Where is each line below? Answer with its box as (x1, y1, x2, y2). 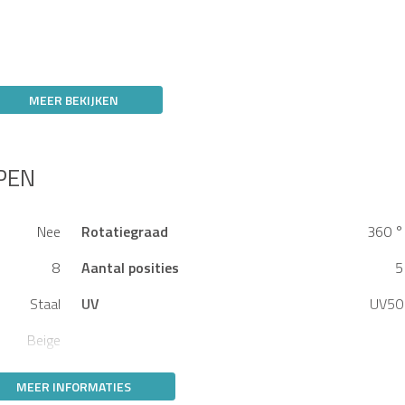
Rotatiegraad (80, 220, 168, 242)
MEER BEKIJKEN (29, 89, 118, 109)
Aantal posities (80, 256, 179, 278)
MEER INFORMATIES (16, 376, 131, 396)
